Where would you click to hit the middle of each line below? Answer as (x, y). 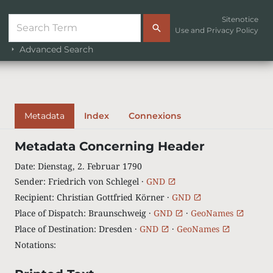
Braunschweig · (121, 213)
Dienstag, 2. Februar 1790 (90, 166)
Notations (34, 245)
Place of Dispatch (49, 213)
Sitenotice (240, 19)
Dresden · (119, 229)
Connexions (155, 116)
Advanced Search (55, 49)
